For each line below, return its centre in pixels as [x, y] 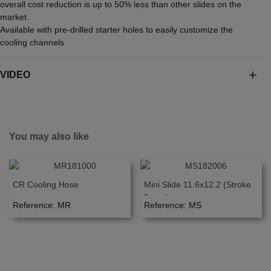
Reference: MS [173, 205]
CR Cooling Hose [46, 184]
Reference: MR [42, 205]
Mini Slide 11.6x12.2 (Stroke [198, 184]
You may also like [49, 136]
